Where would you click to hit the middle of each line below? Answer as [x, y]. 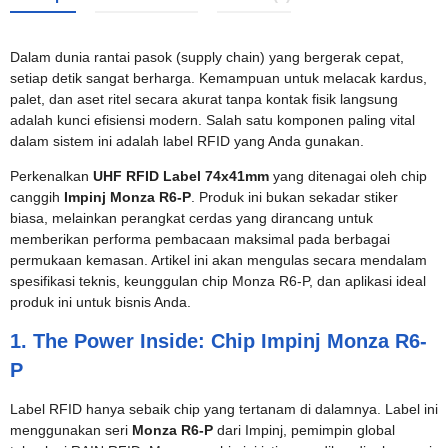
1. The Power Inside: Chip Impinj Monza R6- [218, 341]
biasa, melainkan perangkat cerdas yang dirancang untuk [191, 218]
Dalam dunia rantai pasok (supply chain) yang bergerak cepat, [207, 57]
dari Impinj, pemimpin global [304, 430]
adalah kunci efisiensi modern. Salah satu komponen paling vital [212, 120]
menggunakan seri [71, 430]
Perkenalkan [51, 176]
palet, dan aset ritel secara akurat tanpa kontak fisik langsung [204, 99]
